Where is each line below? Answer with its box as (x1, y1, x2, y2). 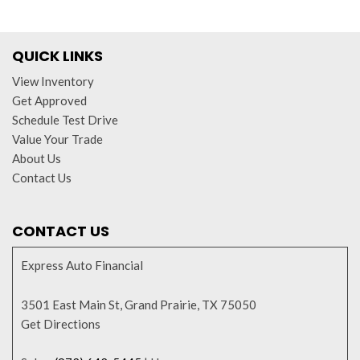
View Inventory (12, 74, 94, 88)
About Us (12, 151, 61, 166)
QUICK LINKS (12, 46, 103, 66)
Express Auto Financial (21, 258, 143, 272)
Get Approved (12, 93, 87, 108)
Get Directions (21, 317, 100, 331)
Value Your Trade (12, 132, 103, 146)
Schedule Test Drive (12, 112, 118, 127)
